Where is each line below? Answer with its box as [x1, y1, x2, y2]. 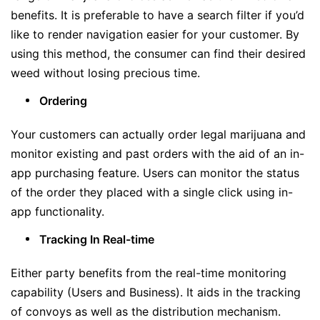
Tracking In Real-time [39, 232, 154, 246]
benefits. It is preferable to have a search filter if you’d [11, 8, 304, 22]
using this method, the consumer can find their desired [11, 46, 306, 61]
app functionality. [11, 204, 104, 219]
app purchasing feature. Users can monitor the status [11, 166, 299, 180]
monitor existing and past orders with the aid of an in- [11, 146, 304, 161]
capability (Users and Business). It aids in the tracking [11, 285, 301, 299]
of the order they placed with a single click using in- [11, 185, 293, 199]
